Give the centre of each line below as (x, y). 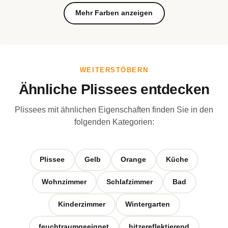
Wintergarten (148, 204)
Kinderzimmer (82, 204)
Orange (133, 160)
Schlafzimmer (130, 182)
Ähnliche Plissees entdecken (114, 89)
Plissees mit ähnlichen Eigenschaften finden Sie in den (114, 109)
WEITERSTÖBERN (114, 70)
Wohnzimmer (64, 182)
